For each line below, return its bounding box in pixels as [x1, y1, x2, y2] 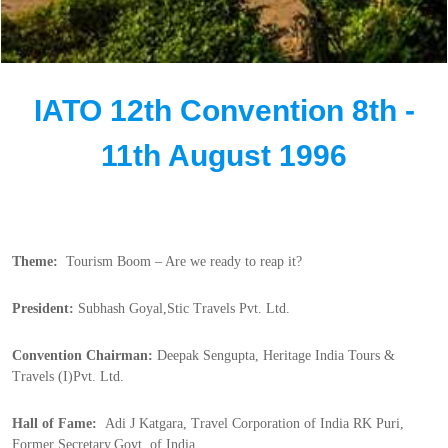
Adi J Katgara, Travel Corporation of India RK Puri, [105, 416, 404, 431]
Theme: [12, 254, 66, 269]
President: [12, 301, 74, 316]
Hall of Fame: [12, 416, 105, 431]
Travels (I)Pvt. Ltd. [12, 369, 124, 384]
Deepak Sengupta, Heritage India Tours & [153, 348, 395, 363]
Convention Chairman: [12, 348, 153, 363]
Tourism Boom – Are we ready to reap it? [66, 254, 302, 269]
